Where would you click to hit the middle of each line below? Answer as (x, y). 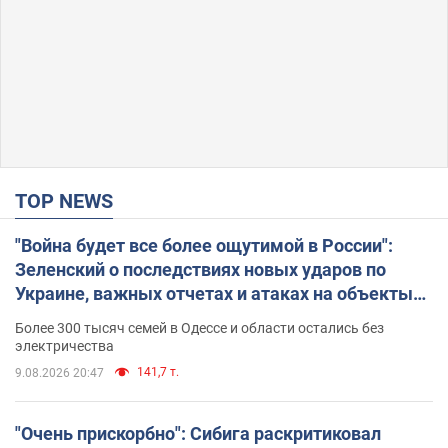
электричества (64, 346)
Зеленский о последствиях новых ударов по (200, 270)
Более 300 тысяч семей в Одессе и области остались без (199, 328)
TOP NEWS (70, 201)
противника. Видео (95, 318)
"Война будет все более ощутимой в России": (204, 246)
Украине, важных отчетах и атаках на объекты (214, 294)
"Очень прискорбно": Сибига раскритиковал (198, 434)
